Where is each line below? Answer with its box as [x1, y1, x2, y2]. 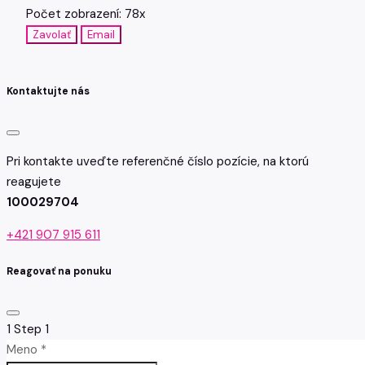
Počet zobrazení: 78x [26, 6, 145, 22]
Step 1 [14, 321, 49, 338]
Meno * [7, 341, 46, 358]
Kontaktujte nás [7, 84, 90, 98]
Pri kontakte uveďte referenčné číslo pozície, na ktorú [7, 152, 309, 169]
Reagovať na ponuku [7, 265, 112, 279]
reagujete [7, 173, 61, 190]
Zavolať [33, 28, 71, 42]
